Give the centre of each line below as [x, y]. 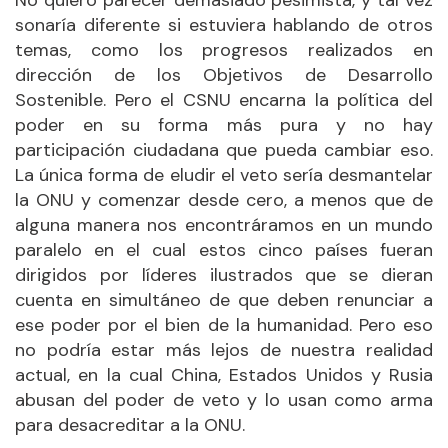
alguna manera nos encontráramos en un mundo [224, 224]
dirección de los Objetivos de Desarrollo [224, 74]
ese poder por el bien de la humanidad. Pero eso [224, 324]
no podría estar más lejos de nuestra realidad [224, 349]
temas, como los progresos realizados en [224, 49]
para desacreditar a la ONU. [130, 424]
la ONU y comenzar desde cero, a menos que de [224, 199]
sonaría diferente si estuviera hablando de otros [224, 24]
